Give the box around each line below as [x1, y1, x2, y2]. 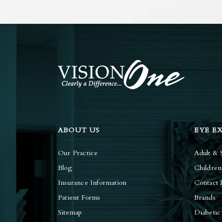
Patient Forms [58, 193, 101, 203]
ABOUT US [58, 125, 100, 135]
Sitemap [58, 208, 82, 218]
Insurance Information [58, 178, 127, 188]
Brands [194, 193, 216, 203]
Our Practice [58, 148, 98, 158]
